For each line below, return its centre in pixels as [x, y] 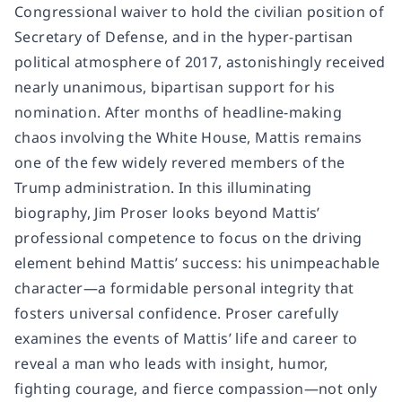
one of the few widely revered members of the [180, 162]
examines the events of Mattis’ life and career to [186, 338]
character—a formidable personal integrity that [184, 288]
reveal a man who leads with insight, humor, [171, 363]
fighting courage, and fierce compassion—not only [196, 388]
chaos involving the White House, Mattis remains [188, 137]
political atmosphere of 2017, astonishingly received [200, 61]
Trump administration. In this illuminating [163, 187]
